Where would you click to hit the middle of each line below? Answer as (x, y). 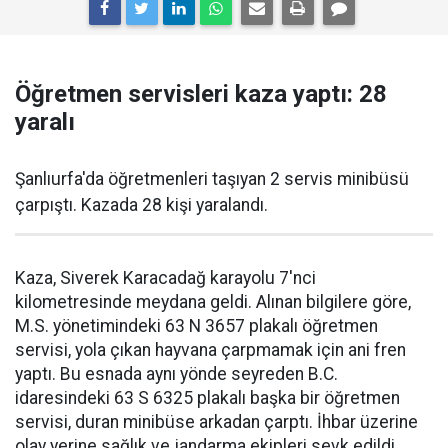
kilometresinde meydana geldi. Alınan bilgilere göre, (213, 302)
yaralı (45, 122)
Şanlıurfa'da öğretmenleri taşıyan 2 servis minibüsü (212, 179)
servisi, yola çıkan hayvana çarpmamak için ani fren (210, 350)
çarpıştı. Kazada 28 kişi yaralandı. (141, 205)
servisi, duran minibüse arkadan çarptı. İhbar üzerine (216, 422)
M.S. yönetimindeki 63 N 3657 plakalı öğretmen (196, 326)
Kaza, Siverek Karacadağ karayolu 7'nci (165, 278)
